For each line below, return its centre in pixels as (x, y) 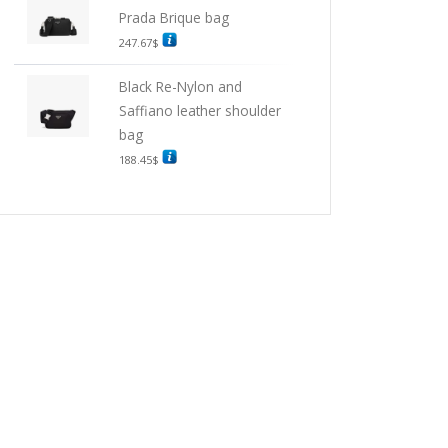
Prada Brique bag (173, 17)
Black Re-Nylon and (180, 86)
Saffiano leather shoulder (199, 110)
